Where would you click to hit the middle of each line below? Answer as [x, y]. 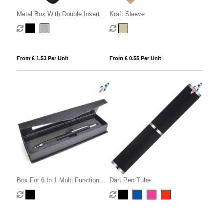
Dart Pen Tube [130, 180]
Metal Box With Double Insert [58, 14]
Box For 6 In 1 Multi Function [58, 180]
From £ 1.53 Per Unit [42, 58]
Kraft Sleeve [127, 14]
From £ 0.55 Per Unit [135, 58]
